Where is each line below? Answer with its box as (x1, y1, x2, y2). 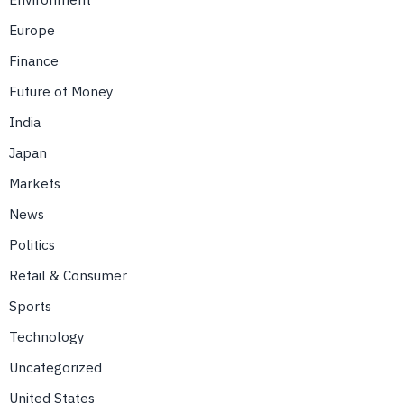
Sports (9, 297, 51, 316)
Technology (9, 327, 85, 346)
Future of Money (9, 82, 114, 101)
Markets (9, 174, 60, 193)
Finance (9, 51, 59, 70)
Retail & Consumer (9, 266, 127, 285)
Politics (9, 235, 55, 254)
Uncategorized (9, 358, 102, 377)
